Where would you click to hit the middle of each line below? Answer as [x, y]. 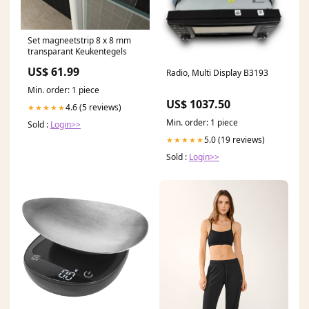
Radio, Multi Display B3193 [217, 73]
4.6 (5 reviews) [93, 108]
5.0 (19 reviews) [235, 140]
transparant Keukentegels [77, 52]
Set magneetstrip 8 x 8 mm [79, 41]
